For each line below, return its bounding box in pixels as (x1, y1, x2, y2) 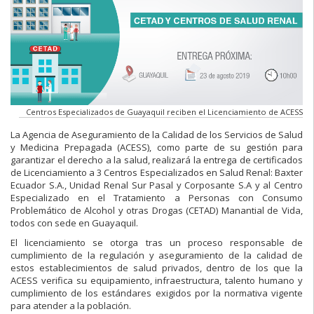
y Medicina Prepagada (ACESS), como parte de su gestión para (11, 140, 303, 153)
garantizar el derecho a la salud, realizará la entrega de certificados (11, 153, 303, 166)
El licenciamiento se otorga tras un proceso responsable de (11, 235, 303, 249)
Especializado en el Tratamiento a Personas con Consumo (11, 191, 303, 204)
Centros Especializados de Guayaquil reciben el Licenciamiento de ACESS (26, 106, 303, 117)
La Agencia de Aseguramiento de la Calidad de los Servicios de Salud (11, 128, 303, 141)
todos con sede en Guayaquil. (11, 216, 138, 229)
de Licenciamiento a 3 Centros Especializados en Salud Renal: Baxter (11, 165, 303, 179)
